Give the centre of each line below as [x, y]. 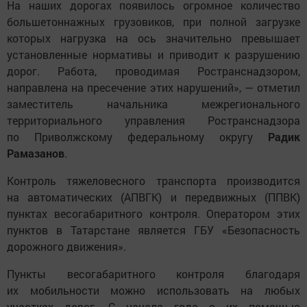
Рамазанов [36, 153]
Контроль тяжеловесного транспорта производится [153, 181]
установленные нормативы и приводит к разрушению [153, 55]
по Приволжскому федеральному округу [137, 137]
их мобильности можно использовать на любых [153, 291]
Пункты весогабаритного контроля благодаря [153, 274]
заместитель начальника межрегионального [153, 104]
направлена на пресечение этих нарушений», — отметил [153, 88]
